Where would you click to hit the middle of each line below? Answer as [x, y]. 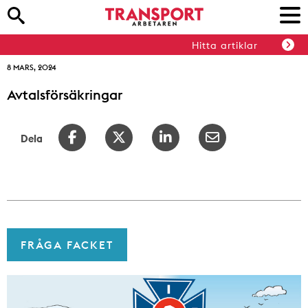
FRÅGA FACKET [67, 245]
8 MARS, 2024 [31, 67]
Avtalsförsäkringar [65, 95]
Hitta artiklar [225, 46]
